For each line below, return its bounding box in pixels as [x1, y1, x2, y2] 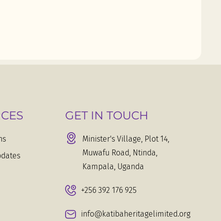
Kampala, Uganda [82, 162, 144, 172]
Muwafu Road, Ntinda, [82, 148, 157, 158]
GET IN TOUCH [65, 109, 148, 123]
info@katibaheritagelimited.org [81, 209, 191, 219]
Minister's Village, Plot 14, [82, 134, 169, 144]
